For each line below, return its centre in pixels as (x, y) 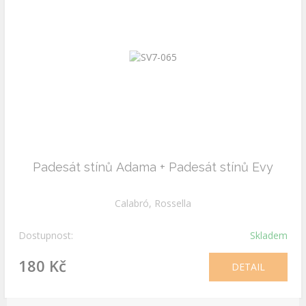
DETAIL (248, 267)
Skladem (269, 235)
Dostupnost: (46, 235)
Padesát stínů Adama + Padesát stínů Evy (153, 167)
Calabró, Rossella (153, 203)
